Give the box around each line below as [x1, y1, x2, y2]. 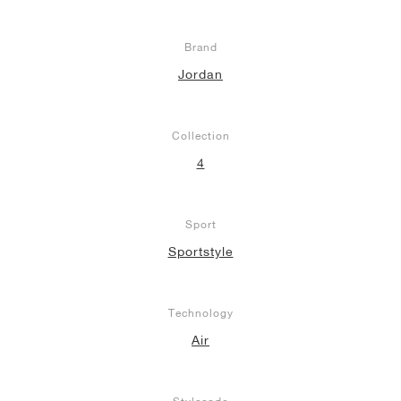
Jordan [178, 67, 223, 82]
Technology [167, 306, 234, 320]
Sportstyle [167, 244, 234, 260]
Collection [171, 129, 230, 143]
